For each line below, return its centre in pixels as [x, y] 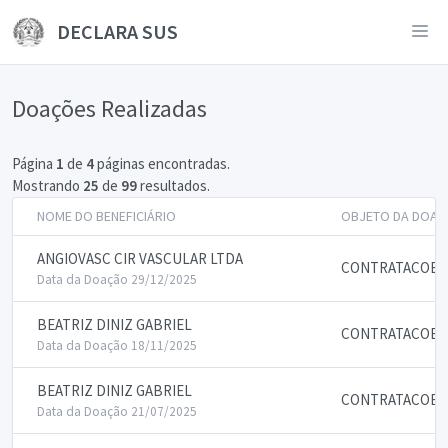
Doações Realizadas [109, 108]
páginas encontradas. [162, 163]
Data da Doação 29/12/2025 [117, 279]
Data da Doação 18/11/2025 [117, 345]
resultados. [173, 185]
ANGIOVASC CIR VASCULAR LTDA [140, 258]
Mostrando [47, 185]
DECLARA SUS [115, 31]
